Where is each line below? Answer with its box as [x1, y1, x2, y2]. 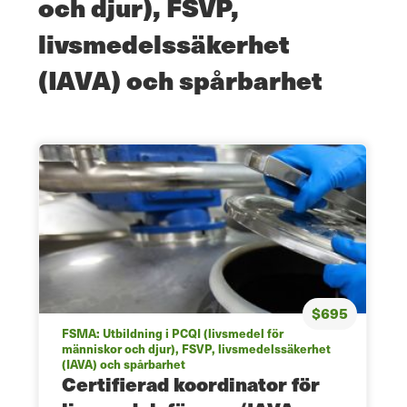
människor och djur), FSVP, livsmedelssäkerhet [62, 340, 331, 358]
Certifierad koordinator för [62, 370, 320, 399]
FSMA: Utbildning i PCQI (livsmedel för [62, 324, 283, 342]
